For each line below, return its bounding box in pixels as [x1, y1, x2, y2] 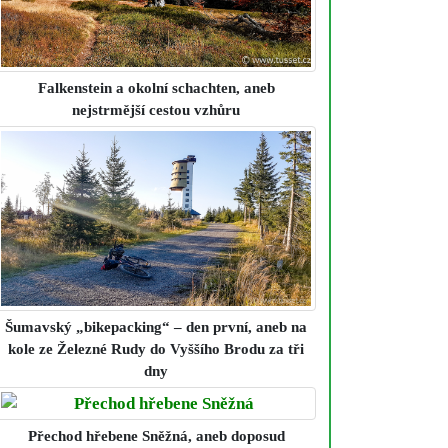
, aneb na [248, 318, 307, 335]
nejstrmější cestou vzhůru [72, 102, 240, 119]
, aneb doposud [187, 427, 285, 444]
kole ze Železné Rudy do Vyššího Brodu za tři [8, 340, 304, 357]
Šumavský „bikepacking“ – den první [5, 318, 248, 335]
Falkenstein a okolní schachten [37, 80, 236, 97]
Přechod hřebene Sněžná [27, 427, 188, 444]
